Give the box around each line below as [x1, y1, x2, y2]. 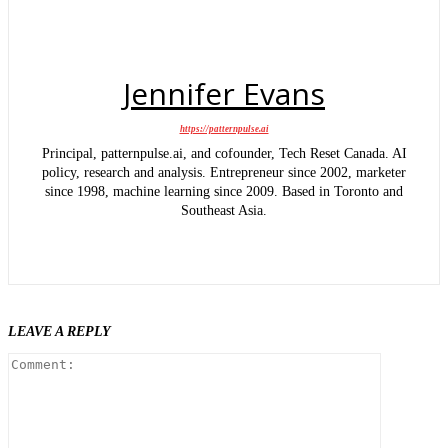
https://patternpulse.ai [179, 123, 269, 134]
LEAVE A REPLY [8, 323, 111, 339]
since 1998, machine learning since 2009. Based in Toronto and [45, 183, 403, 199]
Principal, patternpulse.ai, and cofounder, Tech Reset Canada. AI [41, 145, 407, 161]
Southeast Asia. [181, 202, 267, 218]
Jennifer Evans [123, 72, 325, 114]
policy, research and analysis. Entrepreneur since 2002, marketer [42, 164, 406, 180]
